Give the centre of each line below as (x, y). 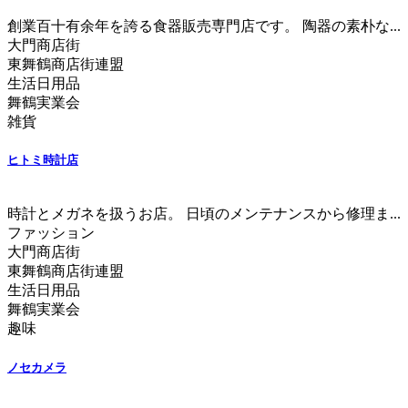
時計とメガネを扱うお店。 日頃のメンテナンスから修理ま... (204, 214)
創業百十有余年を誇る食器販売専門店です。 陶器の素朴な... (204, 26)
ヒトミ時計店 (43, 160)
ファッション (51, 233)
